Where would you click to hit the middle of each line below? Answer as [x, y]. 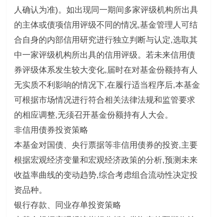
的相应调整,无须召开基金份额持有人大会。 [93, 115]
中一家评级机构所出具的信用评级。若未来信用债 [104, 55]
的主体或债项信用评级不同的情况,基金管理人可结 [106, 25]
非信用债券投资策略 [51, 130]
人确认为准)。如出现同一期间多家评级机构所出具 [106, 10]
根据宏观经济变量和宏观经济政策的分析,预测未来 [106, 160]
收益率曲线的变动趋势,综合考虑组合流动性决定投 [106, 175]
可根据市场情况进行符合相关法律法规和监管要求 [104, 100]
